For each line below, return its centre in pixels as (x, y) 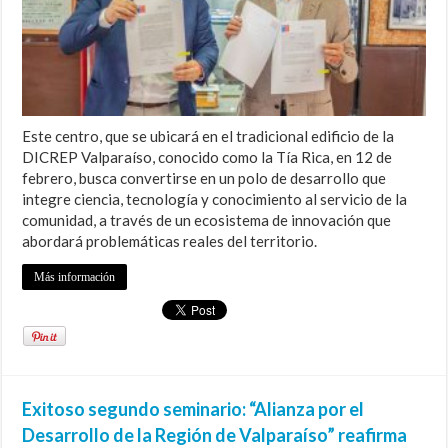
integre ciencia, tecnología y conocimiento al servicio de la (215, 199)
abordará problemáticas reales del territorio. (170, 241)
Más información (75, 277)
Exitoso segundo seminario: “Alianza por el (193, 409)
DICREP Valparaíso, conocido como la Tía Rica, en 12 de (207, 157)
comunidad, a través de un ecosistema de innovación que (207, 220)
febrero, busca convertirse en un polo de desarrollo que (204, 178)
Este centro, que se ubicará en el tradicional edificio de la (208, 136)
